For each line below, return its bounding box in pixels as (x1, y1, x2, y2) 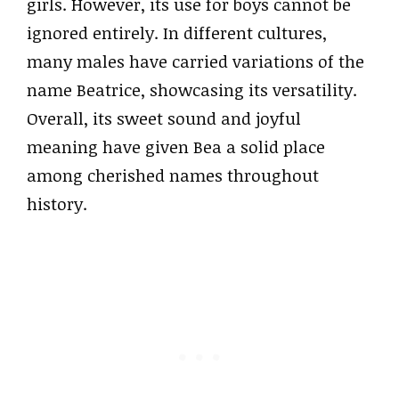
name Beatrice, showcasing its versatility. (27, 77, 357, 102)
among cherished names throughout (27, 163, 319, 187)
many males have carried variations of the (27, 49, 364, 73)
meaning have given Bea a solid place (27, 134, 325, 159)
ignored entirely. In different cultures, (27, 20, 327, 45)
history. (27, 191, 87, 216)
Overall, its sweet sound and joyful (27, 106, 301, 130)
